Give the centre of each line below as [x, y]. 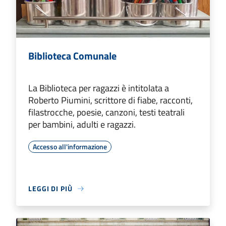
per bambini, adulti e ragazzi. [82, 125]
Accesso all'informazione [70, 147]
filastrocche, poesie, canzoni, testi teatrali [106, 112]
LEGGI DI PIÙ [50, 189]
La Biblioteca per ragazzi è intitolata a [99, 88]
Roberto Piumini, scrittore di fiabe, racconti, [110, 100]
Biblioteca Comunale [72, 56]
